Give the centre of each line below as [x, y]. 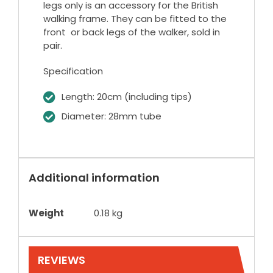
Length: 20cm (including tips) [126, 97]
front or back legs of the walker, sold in [131, 32]
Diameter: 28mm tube [111, 116]
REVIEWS [61, 260]
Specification [73, 71]
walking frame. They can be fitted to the [135, 19]
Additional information [94, 178]
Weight [46, 213]
